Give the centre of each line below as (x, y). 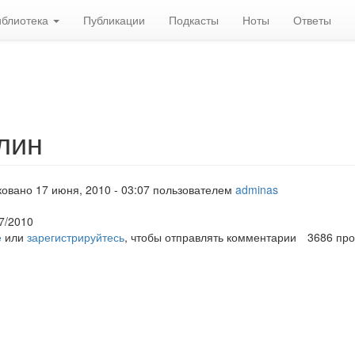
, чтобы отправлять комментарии (210, 237)
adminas (256, 189)
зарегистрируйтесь (75, 237)
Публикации (114, 20)
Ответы (312, 20)
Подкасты (194, 20)
